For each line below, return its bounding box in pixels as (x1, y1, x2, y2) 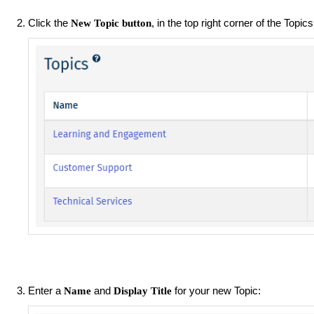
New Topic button (71, 17, 151, 29)
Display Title (114, 285, 172, 296)
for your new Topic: (172, 284, 264, 296)
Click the (28, 16, 71, 29)
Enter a (28, 284, 64, 296)
